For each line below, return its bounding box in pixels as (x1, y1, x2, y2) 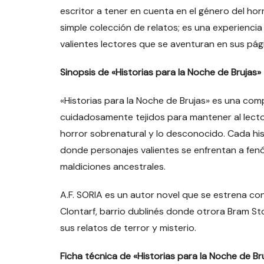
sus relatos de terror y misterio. (60, 222, 196, 235)
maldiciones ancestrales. (60, 160, 166, 173)
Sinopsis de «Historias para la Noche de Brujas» (60, 66, 261, 79)
